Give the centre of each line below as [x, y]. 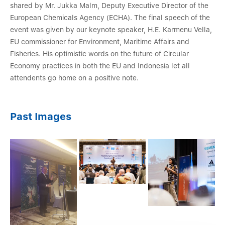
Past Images [41, 117]
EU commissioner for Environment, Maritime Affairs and [100, 42]
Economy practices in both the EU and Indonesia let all [100, 66]
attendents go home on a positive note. [75, 78]
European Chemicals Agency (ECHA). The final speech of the [110, 18]
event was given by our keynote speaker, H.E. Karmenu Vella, [111, 30]
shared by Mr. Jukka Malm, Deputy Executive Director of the [109, 6]
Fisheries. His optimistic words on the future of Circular [99, 54]
